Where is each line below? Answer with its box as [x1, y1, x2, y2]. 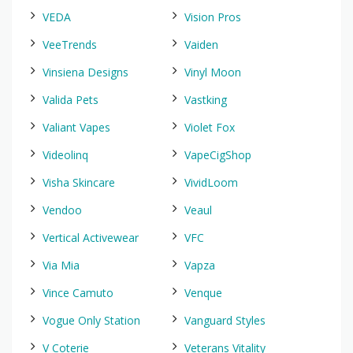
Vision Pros [184, 9, 241, 24]
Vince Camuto [43, 285, 113, 300]
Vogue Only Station [43, 313, 140, 328]
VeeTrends [43, 37, 97, 52]
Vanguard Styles [184, 313, 266, 328]
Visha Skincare [43, 175, 115, 190]
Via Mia [43, 258, 80, 273]
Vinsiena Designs [43, 65, 128, 80]
